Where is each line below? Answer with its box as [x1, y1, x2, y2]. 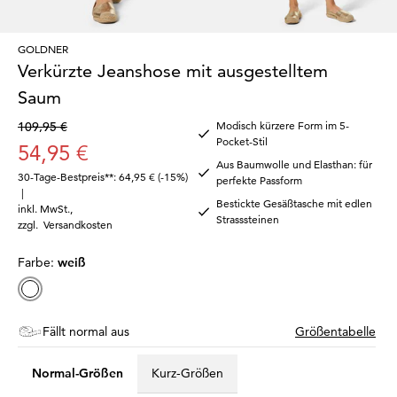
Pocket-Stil [216, 134, 268, 148]
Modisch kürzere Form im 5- [216, 118, 349, 132]
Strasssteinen [216, 212, 279, 226]
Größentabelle [295, 323, 376, 339]
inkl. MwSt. [18, 201, 70, 215]
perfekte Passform [216, 173, 302, 187]
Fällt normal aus [43, 323, 129, 339]
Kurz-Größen [152, 365, 223, 382]
